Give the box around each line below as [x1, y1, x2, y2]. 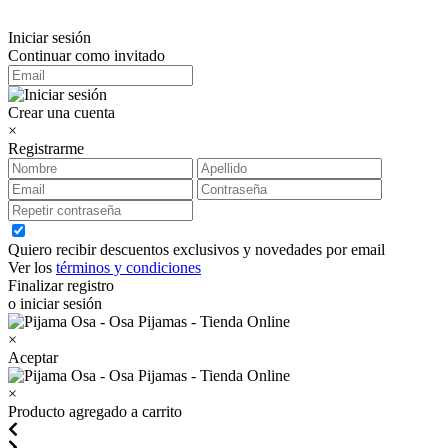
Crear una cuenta [8, 104, 115, 121]
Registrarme [8, 140, 84, 157]
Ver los [8, 259, 56, 276]
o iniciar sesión [8, 295, 102, 312]
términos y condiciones [56, 259, 201, 276]
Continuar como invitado [8, 47, 165, 64]
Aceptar [8, 349, 58, 366]
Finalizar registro [8, 277, 114, 294]
